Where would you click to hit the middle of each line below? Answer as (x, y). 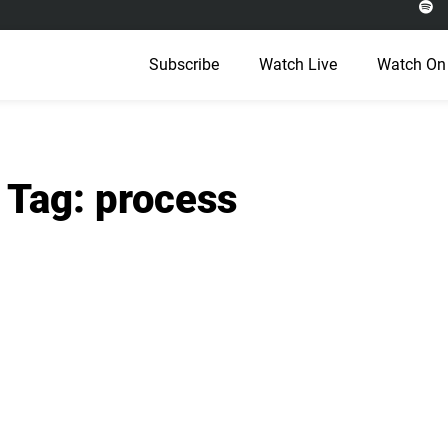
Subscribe (184, 64)
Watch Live (298, 64)
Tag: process (122, 199)
